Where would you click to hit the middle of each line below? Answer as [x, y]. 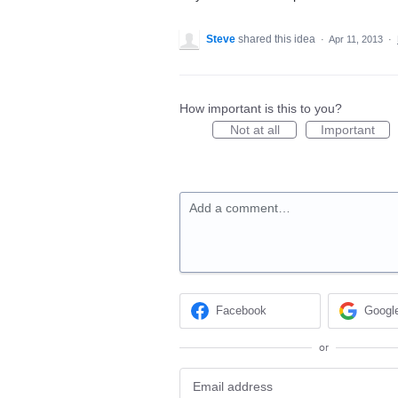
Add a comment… [240, 208]
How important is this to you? [261, 108]
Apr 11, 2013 [356, 39]
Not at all [255, 130]
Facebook [242, 311]
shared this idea [278, 39]
